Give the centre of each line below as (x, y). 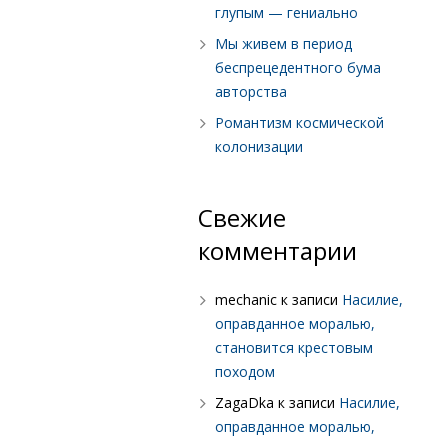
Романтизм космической (299, 122)
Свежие (242, 217)
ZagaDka (244, 402)
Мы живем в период (283, 43)
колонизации (259, 146)
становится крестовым (294, 347)
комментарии (278, 250)
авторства (251, 91)
